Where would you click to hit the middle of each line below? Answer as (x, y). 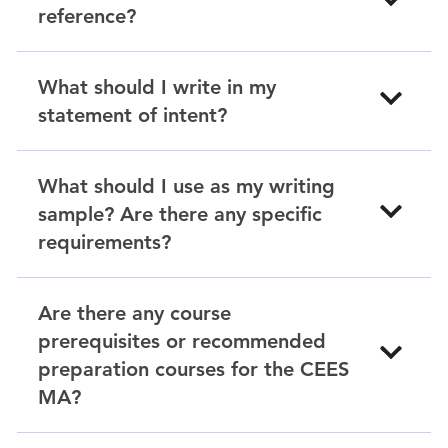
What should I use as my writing (186, 186)
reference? (87, 16)
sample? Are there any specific (180, 214)
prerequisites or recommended (182, 341)
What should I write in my (157, 87)
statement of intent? (132, 115)
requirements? (104, 242)
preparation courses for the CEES (193, 369)
